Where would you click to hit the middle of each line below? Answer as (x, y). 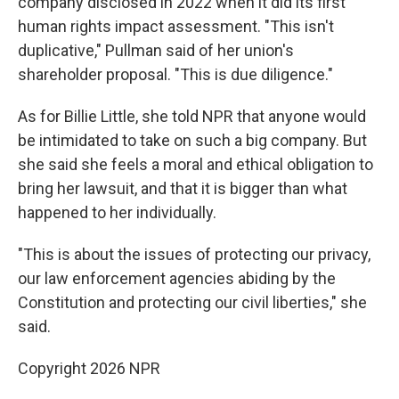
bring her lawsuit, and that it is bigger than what (183, 189)
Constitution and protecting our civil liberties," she (192, 303)
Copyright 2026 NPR (89, 369)
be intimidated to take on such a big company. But (192, 141)
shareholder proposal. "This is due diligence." (175, 75)
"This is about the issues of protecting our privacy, (194, 255)
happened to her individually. (117, 213)
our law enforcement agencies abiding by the (177, 279)
